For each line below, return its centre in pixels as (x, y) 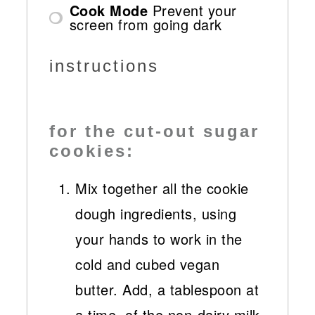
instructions (104, 65)
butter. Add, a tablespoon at (167, 290)
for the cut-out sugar (155, 131)
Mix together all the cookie (162, 188)
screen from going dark (146, 25)
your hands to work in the (159, 239)
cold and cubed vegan (148, 264)
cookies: (92, 151)
